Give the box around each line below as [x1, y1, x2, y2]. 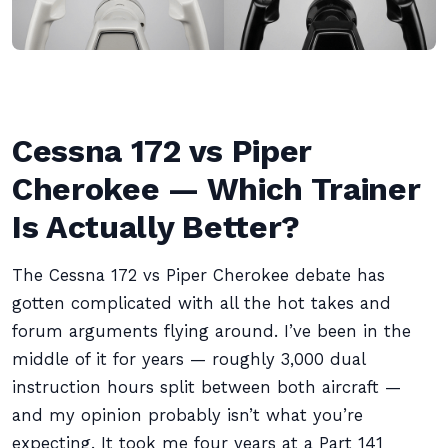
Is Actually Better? [12, 208, 300, 246]
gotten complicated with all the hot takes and [12, 294, 391, 313]
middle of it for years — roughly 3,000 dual [12, 350, 365, 369]
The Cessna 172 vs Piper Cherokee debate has [12, 266, 385, 285]
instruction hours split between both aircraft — [12, 378, 401, 397]
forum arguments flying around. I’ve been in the [12, 322, 411, 341]
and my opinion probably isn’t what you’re [12, 406, 363, 425]
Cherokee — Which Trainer [12, 170, 421, 208]
